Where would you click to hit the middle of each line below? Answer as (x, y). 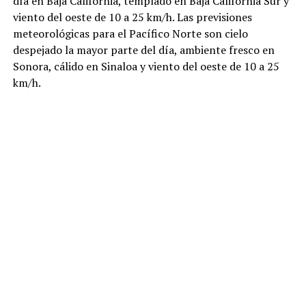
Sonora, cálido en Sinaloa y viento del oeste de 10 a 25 (146, 67)
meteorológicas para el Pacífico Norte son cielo (130, 34)
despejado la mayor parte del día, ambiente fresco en (143, 50)
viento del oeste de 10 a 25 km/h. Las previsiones (132, 17)
